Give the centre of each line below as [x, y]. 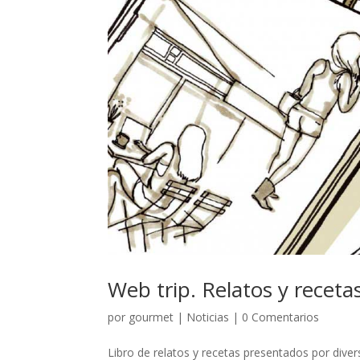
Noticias [208, 317]
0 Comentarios [281, 317]
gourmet [151, 317]
